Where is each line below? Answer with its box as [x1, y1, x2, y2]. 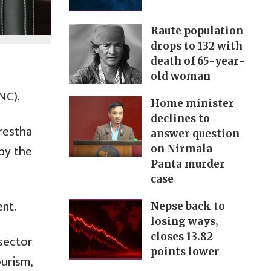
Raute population [150, 24, 243, 38]
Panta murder [150, 157, 225, 171]
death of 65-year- [150, 54, 245, 68]
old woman [150, 70, 211, 83]
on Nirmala [150, 142, 212, 156]
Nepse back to [150, 200, 225, 214]
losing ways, [150, 215, 218, 229]
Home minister [150, 97, 234, 111]
